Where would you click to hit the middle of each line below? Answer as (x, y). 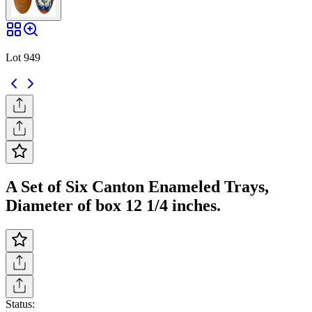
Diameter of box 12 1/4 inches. (113, 205)
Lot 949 (23, 57)
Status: (20, 304)
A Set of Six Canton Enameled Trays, (137, 186)
